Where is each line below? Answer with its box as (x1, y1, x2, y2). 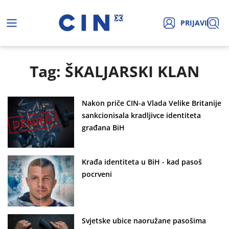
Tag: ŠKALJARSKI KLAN (30, 60, 199, 82)
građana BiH (82, 122, 125, 132)
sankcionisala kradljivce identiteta (82, 110, 201, 120)
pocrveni (82, 169, 112, 179)
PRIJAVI (180, 18, 207, 28)
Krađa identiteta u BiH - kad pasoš (82, 156, 202, 167)
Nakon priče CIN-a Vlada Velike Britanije (82, 98, 221, 108)
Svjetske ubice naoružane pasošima (82, 215, 206, 225)
